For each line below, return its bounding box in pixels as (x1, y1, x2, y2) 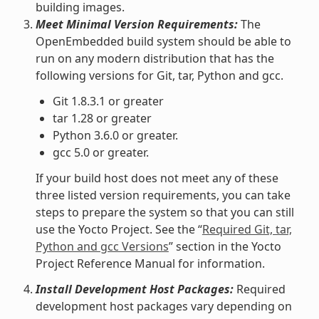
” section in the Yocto (168, 238, 281, 254)
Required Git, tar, (202, 221, 292, 237)
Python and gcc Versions (35, 238, 169, 254)
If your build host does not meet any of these (35, 169, 278, 186)
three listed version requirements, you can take (35, 187, 291, 203)
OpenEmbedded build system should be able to (35, 33, 291, 49)
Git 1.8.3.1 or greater (52, 93, 164, 109)
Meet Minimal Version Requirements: (35, 16, 238, 32)
